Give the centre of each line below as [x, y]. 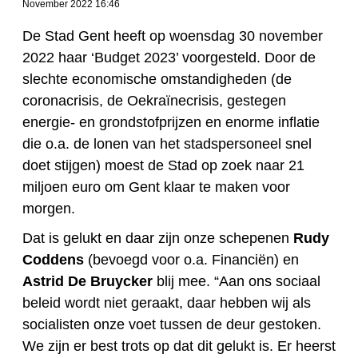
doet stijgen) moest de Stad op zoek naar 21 [163, 166]
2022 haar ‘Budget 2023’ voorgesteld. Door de [169, 58]
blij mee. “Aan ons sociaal [237, 282]
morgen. [49, 209]
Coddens [53, 260]
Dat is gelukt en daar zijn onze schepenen [158, 239]
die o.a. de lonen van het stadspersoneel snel [167, 144]
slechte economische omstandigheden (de [157, 80]
